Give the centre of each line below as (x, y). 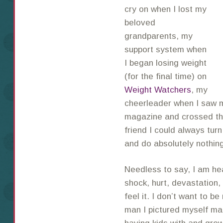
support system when (166, 49)
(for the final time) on (166, 76)
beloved (140, 22)
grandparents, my (159, 36)
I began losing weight (166, 63)
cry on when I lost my (166, 9)
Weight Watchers (158, 90)
